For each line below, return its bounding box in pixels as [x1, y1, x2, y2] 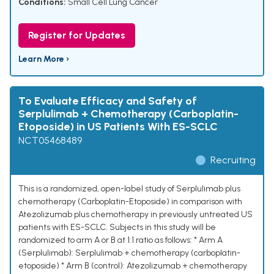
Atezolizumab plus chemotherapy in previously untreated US [18, 209, 253, 220]
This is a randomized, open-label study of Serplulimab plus [18, 183, 240, 194]
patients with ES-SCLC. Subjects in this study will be [18, 222, 216, 233]
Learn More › [18, 54, 69, 65]
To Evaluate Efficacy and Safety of [18, 94, 197, 108]
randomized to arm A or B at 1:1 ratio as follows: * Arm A [18, 235, 223, 246]
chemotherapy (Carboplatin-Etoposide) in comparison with [18, 196, 242, 207]
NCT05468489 [18, 135, 82, 147]
